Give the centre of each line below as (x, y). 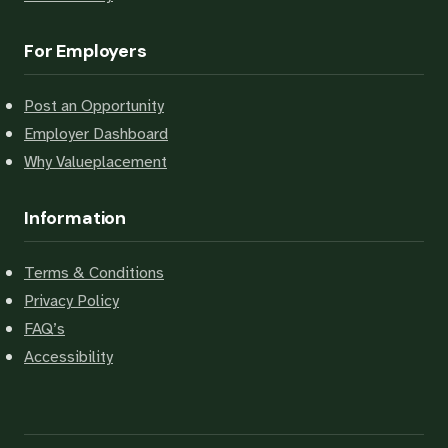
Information (75, 218)
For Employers (85, 51)
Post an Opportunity (94, 106)
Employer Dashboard (96, 134)
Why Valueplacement (95, 162)
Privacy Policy (71, 301)
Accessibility (68, 357)
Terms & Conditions (94, 273)
